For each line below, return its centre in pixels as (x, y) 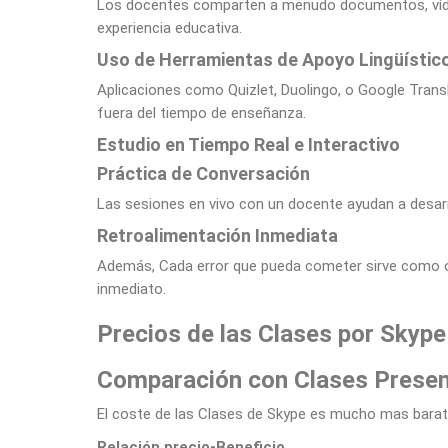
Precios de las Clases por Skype (271, 334)
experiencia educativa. (169, 28)
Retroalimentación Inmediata (217, 235)
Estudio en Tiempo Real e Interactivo (248, 144)
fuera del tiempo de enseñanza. (201, 113)
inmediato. (131, 289)
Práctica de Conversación (205, 173)
